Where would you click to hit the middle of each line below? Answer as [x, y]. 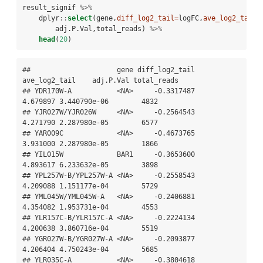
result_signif [51, 7]
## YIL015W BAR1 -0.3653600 [109, 154]
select [80, 18]
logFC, [191, 18]
